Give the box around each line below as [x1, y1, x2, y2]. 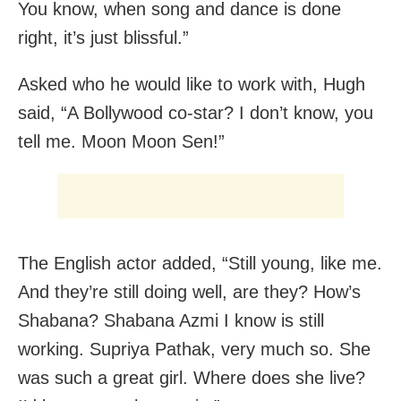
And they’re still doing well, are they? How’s [18, 282, 361, 303]
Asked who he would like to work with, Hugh [18, 74, 365, 95]
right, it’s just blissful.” [18, 28, 189, 48]
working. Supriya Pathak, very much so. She [18, 339, 371, 360]
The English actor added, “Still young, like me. [18, 253, 382, 274]
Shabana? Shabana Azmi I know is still [18, 311, 324, 331]
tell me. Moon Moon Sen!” [18, 132, 225, 152]
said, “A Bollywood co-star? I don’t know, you [18, 103, 373, 124]
